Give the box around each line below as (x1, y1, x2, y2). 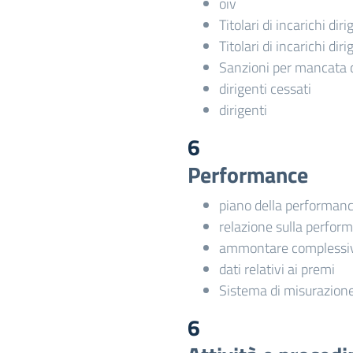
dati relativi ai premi (219, 258, 335, 280)
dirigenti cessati (219, 78, 311, 99)
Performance (188, 158, 308, 191)
